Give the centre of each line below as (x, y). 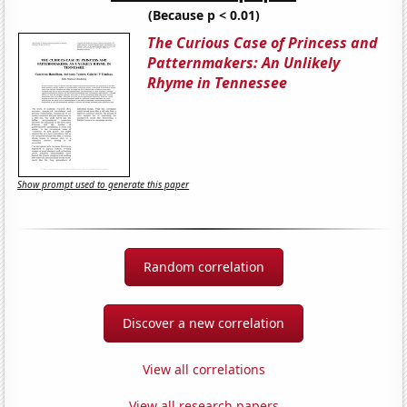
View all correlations (203, 369)
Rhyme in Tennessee (218, 82)
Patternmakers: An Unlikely (244, 62)
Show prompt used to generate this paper (104, 185)
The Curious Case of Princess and (263, 42)
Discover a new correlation (203, 323)
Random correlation (203, 266)
